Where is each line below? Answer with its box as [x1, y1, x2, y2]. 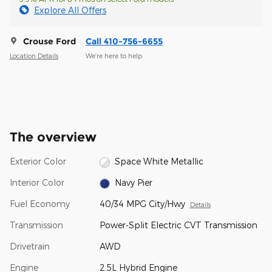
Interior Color [10, 177, 64, 188]
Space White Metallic [115, 156, 204, 167]
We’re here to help [86, 51, 142, 59]
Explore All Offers [34, 5, 106, 16]
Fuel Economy [10, 199, 70, 209]
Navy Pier [115, 177, 153, 188]
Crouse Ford [23, 36, 76, 47]
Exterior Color [10, 156, 66, 167]
